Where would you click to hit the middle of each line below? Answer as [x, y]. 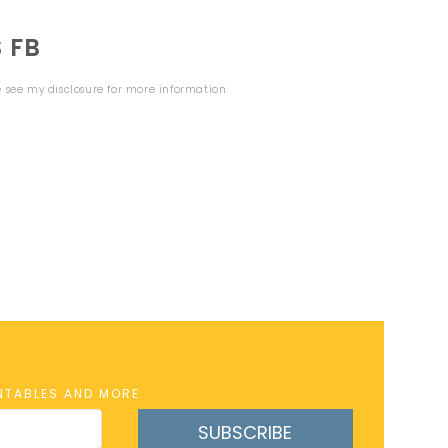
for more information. [166, 89]
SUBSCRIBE [245, 432]
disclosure [75, 89]
